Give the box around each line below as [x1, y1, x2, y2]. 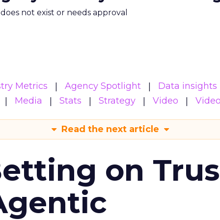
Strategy [99, 95, 136, 106]
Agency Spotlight [65, 81, 141, 91]
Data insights [158, 81, 217, 91]
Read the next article [58, 124, 162, 135]
